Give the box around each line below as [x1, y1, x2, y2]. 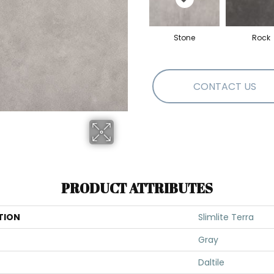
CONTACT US [193, 79, 256, 94]
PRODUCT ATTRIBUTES [61, 179, 213, 197]
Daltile [198, 256, 224, 268]
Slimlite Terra [198, 211, 254, 223]
